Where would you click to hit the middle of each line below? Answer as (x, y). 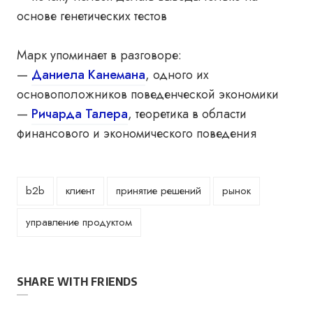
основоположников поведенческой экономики (148, 94)
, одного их (177, 75)
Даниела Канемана (88, 75)
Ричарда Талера (80, 114)
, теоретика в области (187, 114)
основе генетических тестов (92, 16)
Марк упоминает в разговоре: (99, 55)
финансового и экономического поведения (137, 133)
